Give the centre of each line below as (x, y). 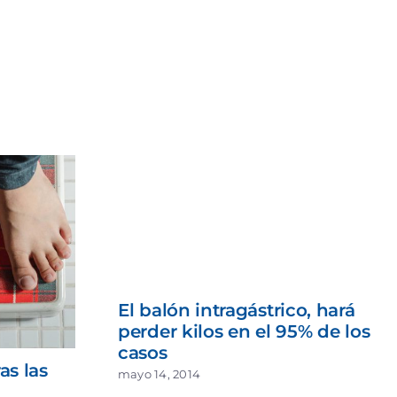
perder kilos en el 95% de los (244, 332)
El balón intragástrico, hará (237, 311)
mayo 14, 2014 (160, 374)
